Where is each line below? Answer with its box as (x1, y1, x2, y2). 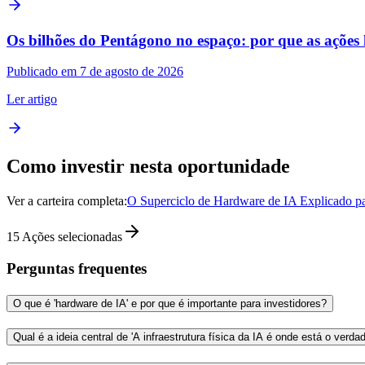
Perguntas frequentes (7, 259, 147, 277)
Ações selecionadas (22, 230, 122, 244)
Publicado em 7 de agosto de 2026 (7, 64, 183, 79)
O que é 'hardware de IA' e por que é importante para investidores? (13, 297, 327, 310)
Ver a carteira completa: (7, 194, 127, 209)
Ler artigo (7, 92, 57, 107)
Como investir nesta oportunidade (7, 156, 290, 178)
